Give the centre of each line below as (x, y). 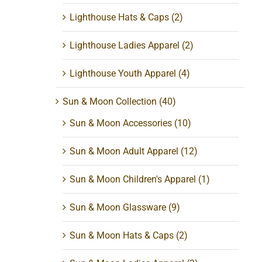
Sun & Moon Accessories (121, 123)
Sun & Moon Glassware (118, 207)
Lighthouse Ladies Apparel (125, 45)
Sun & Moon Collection (110, 101)
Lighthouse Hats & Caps (120, 17)
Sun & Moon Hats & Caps (122, 235)
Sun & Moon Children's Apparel (133, 179)
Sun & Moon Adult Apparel (124, 151)
